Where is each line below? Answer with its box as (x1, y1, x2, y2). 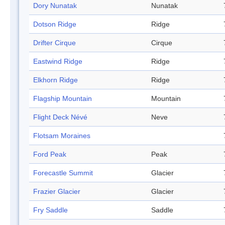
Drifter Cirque (33, 39, 76, 47)
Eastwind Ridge (33, 57, 82, 66)
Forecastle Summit (33, 169, 93, 177)
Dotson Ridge (33, 20, 76, 29)
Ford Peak (33, 150, 66, 159)
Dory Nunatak (33, 2, 77, 10)
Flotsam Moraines (33, 132, 90, 140)
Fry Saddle (33, 206, 68, 214)
